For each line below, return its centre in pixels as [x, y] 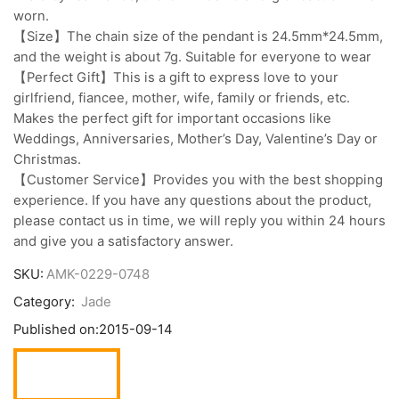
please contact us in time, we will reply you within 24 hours [199, 220]
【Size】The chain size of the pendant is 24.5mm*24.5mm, [198, 36]
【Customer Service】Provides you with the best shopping [198, 179]
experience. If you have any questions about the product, [192, 200]
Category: [46, 302]
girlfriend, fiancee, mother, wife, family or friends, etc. [182, 98]
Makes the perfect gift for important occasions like [172, 118]
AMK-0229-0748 [98, 275]
